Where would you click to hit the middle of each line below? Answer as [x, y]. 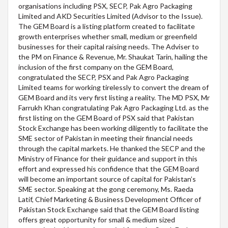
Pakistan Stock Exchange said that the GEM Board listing [109, 210]
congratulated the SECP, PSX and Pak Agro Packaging [104, 77]
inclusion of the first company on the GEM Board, [96, 67]
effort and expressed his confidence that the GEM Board [109, 169]
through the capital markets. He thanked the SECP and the [112, 149]
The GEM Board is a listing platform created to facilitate [107, 26]
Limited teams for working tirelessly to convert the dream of [113, 88]
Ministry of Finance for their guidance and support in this [108, 159]
